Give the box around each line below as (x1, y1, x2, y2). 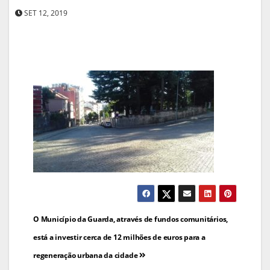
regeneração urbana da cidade (33, 250, 140, 260)
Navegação (33, 206, 120, 231)
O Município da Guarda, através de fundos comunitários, (33, 213, 228, 224)
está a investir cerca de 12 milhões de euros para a (33, 231, 206, 242)
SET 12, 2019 (22, 7, 67, 18)
